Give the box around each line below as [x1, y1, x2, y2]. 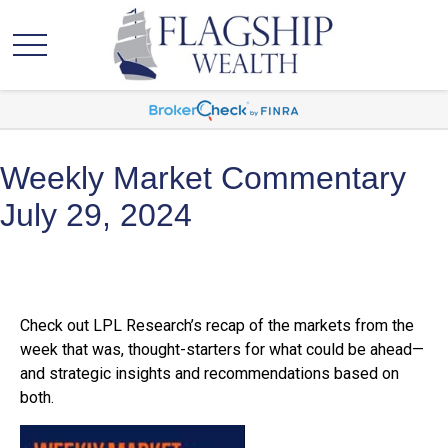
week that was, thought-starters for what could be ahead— [20, 340, 424, 359]
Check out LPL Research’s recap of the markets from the [20, 316, 414, 335]
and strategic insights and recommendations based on [20, 364, 399, 383]
